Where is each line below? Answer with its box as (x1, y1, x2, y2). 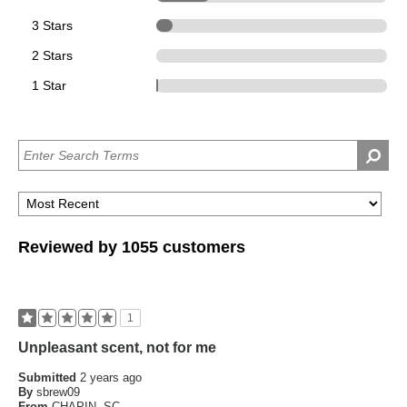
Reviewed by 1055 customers (18, 237, 245, 256)
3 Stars (32, 17, 73, 33)
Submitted (18, 370, 80, 384)
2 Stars (32, 47, 73, 63)
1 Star (32, 77, 66, 93)
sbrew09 (36, 384, 80, 399)
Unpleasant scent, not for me (18, 339, 216, 355)
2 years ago (80, 370, 142, 384)
